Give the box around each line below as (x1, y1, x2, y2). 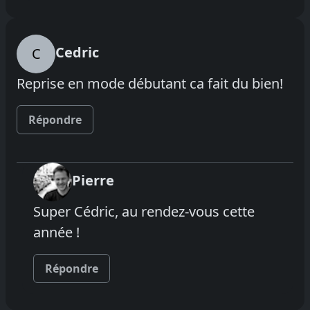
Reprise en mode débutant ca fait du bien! (17, 73, 283, 93)
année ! (33, 222, 80, 241)
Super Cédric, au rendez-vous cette (33, 201, 255, 221)
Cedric (55, 42, 99, 62)
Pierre (72, 170, 114, 190)
